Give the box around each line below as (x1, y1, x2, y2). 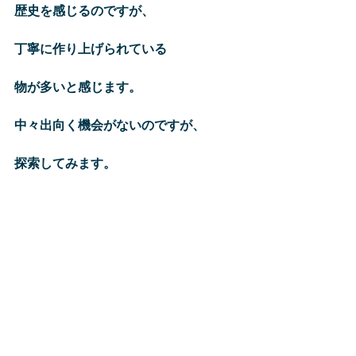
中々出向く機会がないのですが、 (14, 115, 205, 133)
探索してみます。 (14, 153, 116, 172)
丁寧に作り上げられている (14, 39, 167, 57)
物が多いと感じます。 (14, 77, 141, 95)
